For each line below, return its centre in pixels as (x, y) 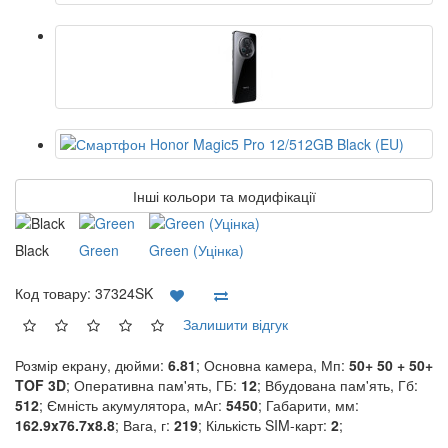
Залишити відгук (235, 323)
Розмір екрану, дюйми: (91, 365)
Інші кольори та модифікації (224, 196)
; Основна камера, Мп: (272, 365)
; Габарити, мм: (308, 405)
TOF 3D (40, 385)
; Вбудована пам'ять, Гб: (337, 385)
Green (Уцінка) (196, 250)
